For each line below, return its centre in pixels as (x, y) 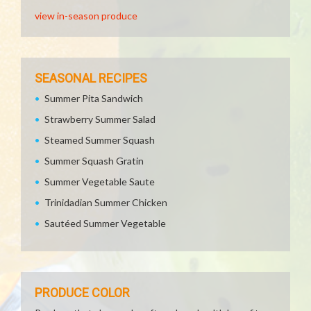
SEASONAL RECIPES (91, 78)
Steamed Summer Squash (100, 140)
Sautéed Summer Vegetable (105, 223)
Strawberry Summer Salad (100, 119)
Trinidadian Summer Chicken (106, 202)
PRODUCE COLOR (82, 293)
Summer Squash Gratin (94, 161)
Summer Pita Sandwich (94, 98)
